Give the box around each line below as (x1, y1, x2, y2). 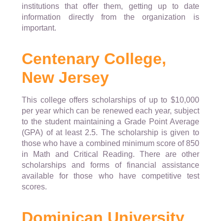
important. (22, 24, 57, 33)
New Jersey (22, 69, 110, 87)
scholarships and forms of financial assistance (22, 161, 199, 170)
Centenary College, (22, 50, 167, 68)
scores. (22, 183, 47, 191)
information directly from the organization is (22, 13, 199, 22)
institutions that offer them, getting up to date (22, 2, 199, 11)
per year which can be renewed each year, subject (22, 107, 199, 115)
